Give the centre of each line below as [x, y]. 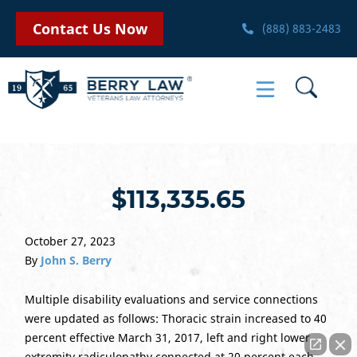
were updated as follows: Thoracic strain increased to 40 [175, 318]
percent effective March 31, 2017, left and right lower [167, 337]
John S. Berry [76, 260]
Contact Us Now [90, 28]
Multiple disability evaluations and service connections [171, 299]
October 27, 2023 [70, 241]
